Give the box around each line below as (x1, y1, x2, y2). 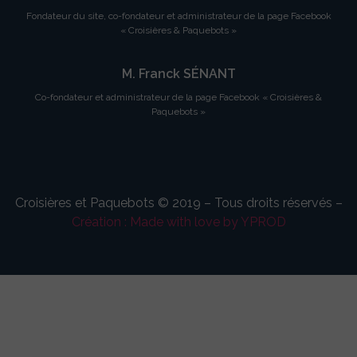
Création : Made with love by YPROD (71, 214, 286, 230)
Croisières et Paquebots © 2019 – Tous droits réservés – (14, 195, 343, 211)
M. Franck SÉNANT (121, 66, 236, 82)
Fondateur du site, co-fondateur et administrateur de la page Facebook (25, 10, 331, 22)
